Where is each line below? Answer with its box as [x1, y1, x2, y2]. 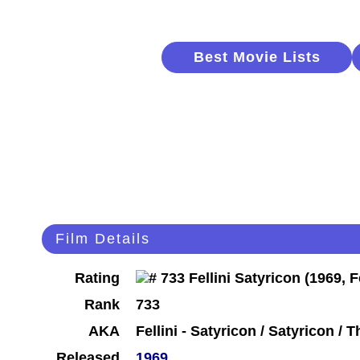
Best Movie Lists [193, 49, 321, 65]
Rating [75, 270, 120, 287]
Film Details [55, 231, 150, 247]
